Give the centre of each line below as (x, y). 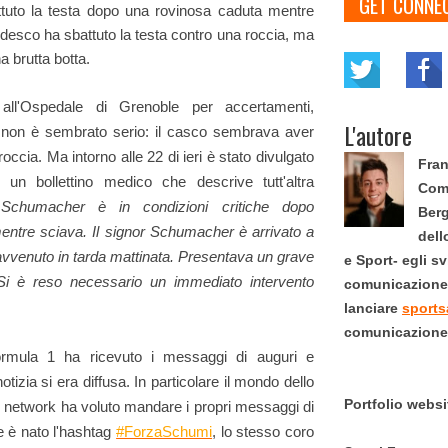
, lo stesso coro (263, 431)
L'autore (378, 135)
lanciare (373, 308)
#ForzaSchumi (164, 431)
